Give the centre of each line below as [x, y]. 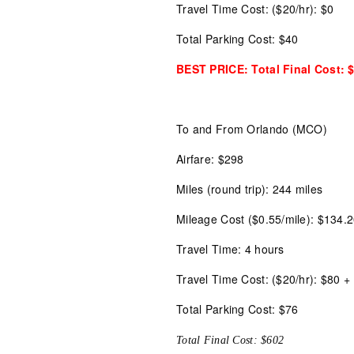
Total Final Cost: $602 [230, 340]
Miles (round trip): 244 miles [250, 189]
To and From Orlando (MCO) [252, 129]
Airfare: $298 [210, 159]
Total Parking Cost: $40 [237, 39]
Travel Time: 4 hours [230, 249]
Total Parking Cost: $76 [237, 309]
